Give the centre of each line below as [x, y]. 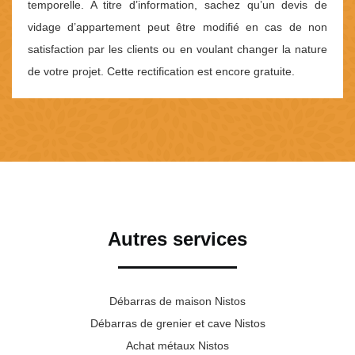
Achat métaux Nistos [177, 345]
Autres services [177, 239]
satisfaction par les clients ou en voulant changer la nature [177, 49]
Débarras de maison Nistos [177, 301]
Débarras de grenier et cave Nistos [177, 323]
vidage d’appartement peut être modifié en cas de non [177, 27]
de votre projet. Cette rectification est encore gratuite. [161, 71]
